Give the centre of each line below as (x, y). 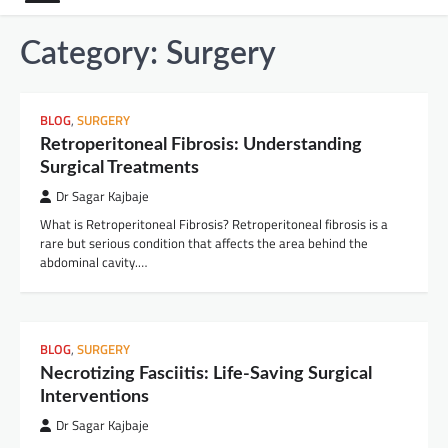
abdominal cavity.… (93, 262)
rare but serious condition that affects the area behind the (204, 243)
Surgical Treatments (119, 168)
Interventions (94, 397)
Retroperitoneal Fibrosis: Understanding (201, 145)
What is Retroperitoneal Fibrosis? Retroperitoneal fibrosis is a (214, 224)
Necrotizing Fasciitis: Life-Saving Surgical (206, 374)
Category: (93, 54)
